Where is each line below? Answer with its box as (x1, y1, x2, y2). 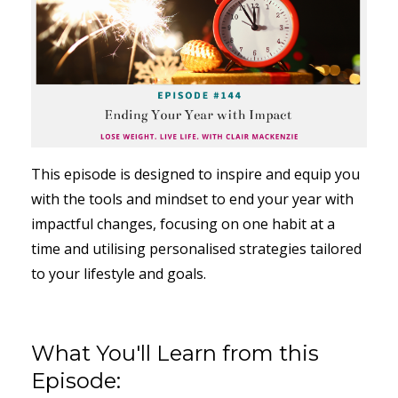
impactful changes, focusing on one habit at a (31, 214, 335, 235)
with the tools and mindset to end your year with (31, 189, 354, 210)
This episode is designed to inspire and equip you (31, 164, 360, 185)
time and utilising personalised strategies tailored (31, 239, 362, 259)
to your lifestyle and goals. (31, 264, 206, 284)
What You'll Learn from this (31, 340, 319, 367)
